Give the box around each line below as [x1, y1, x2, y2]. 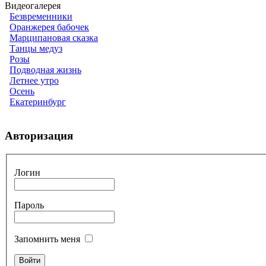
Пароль [14, 200, 44, 211]
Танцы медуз [9, 43, 62, 54]
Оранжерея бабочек [9, 22, 89, 33]
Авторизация [5, 129, 73, 142]
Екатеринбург [9, 97, 66, 107]
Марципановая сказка [9, 33, 98, 43]
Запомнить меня [14, 234, 80, 245]
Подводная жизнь [9, 65, 81, 75]
